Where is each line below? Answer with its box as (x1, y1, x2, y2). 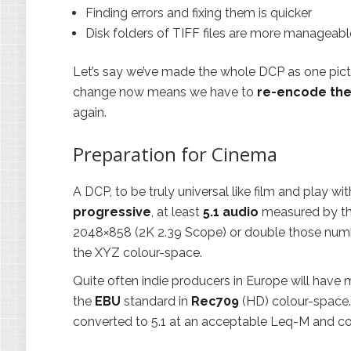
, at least (151, 204, 203, 219)
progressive (73, 204, 151, 219)
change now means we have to (73, 85, 257, 100)
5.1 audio (203, 204, 259, 219)
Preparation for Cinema (73, 141, 277, 167)
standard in (121, 294, 191, 309)
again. (73, 105, 107, 120)
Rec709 (191, 294, 239, 309)
